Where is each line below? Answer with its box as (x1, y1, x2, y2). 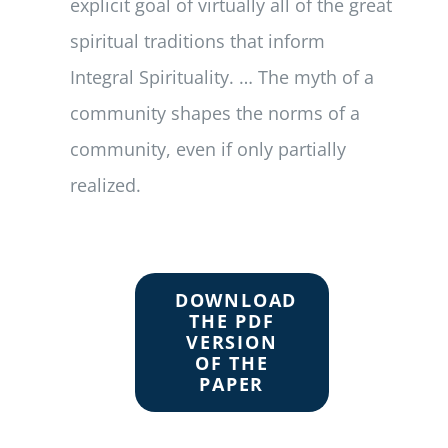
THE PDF (188, 308, 275, 333)
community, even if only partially (70, 136, 347, 161)
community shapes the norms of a (70, 100, 361, 125)
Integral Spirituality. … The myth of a (70, 64, 375, 89)
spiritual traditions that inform (70, 28, 326, 53)
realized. (70, 172, 142, 197)
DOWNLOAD (174, 287, 298, 312)
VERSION (185, 329, 278, 354)
